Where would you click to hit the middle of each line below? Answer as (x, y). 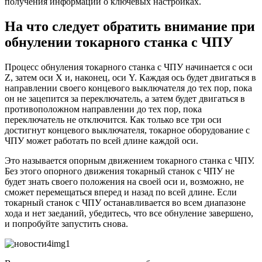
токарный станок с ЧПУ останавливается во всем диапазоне (125, 202)
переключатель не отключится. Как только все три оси (113, 119)
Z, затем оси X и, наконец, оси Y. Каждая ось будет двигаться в (130, 77)
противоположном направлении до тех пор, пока (103, 109)
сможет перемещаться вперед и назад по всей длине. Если (121, 192)
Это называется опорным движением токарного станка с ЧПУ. (130, 160)
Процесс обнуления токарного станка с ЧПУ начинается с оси (129, 67)
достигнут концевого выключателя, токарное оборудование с (127, 130)
